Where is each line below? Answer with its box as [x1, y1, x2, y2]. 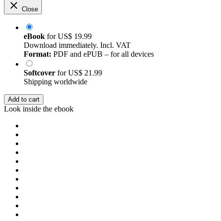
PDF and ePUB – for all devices [51, 50, 154, 59]
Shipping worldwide [24, 77, 87, 86]
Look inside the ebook [4, 105, 74, 113]
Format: [24, 50, 51, 59]
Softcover [24, 69, 57, 77]
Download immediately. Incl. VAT [24, 41, 131, 50]
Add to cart [8, 96, 39, 104]
